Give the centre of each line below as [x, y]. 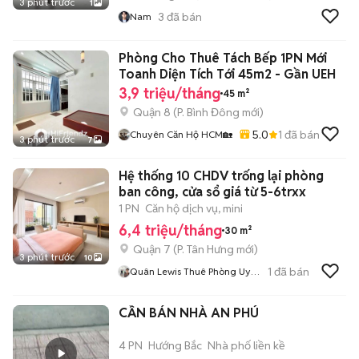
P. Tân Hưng [206, 249]
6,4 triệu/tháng [170, 230]
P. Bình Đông [208, 112]
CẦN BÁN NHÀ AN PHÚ [189, 313]
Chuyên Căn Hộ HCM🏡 [181, 134]
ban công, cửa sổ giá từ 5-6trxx [212, 192]
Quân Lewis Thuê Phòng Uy [190, 271]
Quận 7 [152, 249]
